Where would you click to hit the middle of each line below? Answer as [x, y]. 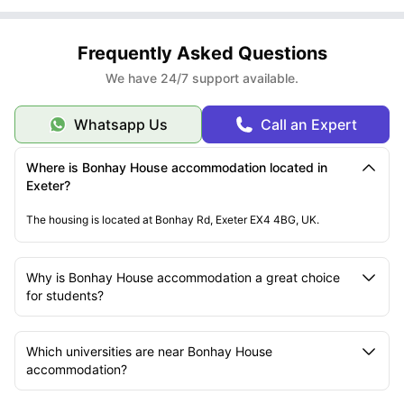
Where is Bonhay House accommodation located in [177, 167]
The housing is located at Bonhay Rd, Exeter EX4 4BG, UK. [173, 219]
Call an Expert [308, 124]
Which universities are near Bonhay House [149, 351]
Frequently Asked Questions [202, 53]
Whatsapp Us [121, 124]
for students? [65, 295]
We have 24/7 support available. [202, 78]
